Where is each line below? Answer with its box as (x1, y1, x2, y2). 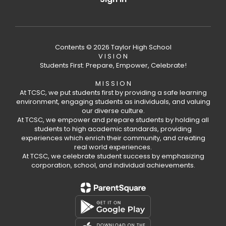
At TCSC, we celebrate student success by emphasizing (22, 151, 204, 161)
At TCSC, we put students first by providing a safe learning (19, 88, 207, 97)
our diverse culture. (81, 106, 145, 116)
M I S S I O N (95, 79, 131, 88)
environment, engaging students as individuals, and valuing (16, 97, 210, 106)
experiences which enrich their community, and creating (21, 133, 205, 143)
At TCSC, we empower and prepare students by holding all (17, 115, 209, 125)
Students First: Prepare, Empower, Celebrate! (39, 61, 187, 70)
